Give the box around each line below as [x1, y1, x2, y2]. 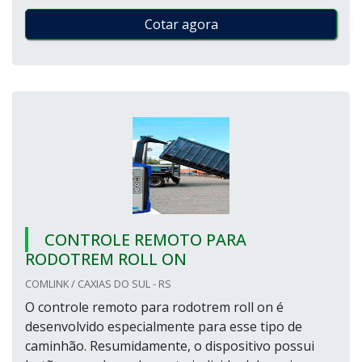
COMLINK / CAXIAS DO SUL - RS [25, 276, 171, 291]
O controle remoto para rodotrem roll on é [25, 298, 284, 316]
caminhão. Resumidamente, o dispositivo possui [25, 337, 314, 355]
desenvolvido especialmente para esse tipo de [25, 318, 302, 335]
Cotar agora [144, 15, 218, 33]
